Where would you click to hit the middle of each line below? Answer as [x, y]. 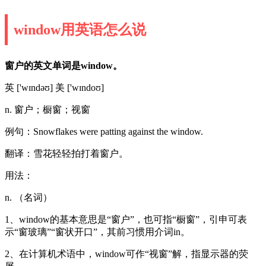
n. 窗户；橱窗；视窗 [47, 109]
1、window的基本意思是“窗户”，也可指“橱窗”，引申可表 [126, 219]
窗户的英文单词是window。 [64, 65]
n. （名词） [28, 197]
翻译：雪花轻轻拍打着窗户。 [66, 153]
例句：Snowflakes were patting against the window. [104, 131]
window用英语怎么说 [80, 29]
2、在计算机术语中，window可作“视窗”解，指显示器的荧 [126, 254]
